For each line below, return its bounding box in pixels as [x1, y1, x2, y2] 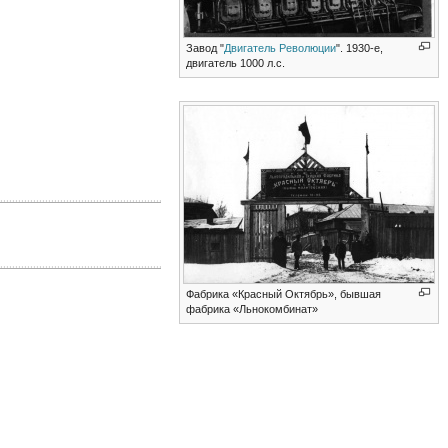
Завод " [186, 41, 225, 54]
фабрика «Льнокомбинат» [186, 302, 319, 315]
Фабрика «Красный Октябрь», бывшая [186, 287, 382, 300]
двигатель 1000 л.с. [186, 56, 286, 69]
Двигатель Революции [224, 41, 337, 54]
